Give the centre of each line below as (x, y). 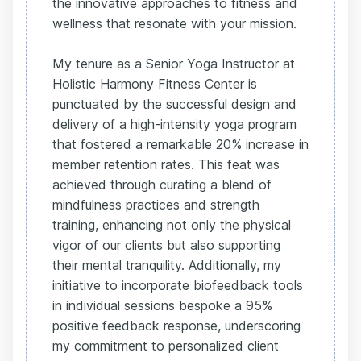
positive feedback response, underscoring (176, 326)
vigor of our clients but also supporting (166, 245)
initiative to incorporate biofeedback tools (178, 285)
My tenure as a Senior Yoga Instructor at (174, 64)
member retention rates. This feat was (166, 164)
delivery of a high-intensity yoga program (174, 124)
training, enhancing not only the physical (172, 225)
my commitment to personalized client (166, 346)
